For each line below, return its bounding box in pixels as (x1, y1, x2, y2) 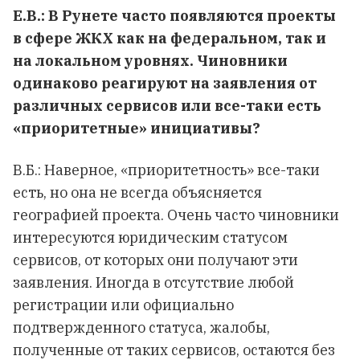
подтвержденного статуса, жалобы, (13, 318, 270, 337)
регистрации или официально (13, 296, 234, 314)
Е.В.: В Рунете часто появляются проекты (13, 6, 336, 25)
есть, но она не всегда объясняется (13, 183, 262, 202)
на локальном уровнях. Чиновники (13, 51, 288, 70)
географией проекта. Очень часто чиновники (13, 206, 339, 224)
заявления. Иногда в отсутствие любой (13, 273, 294, 292)
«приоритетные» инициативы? (13, 119, 260, 137)
